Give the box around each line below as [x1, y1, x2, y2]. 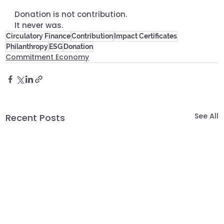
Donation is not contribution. [14, 8, 129, 19]
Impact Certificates [114, 31, 177, 40]
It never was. [14, 19, 63, 30]
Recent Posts [5, 111, 65, 124]
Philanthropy [6, 42, 48, 50]
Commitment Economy [5, 51, 89, 62]
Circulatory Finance [6, 31, 71, 40]
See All [194, 110, 218, 121]
